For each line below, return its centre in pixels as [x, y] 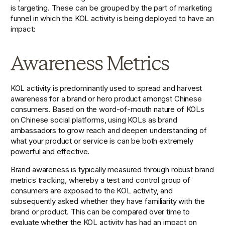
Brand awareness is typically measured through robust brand [112, 169]
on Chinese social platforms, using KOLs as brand [94, 120]
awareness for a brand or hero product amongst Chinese [106, 98]
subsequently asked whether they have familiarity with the [108, 201]
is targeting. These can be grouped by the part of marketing [111, 8]
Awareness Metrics [90, 63]
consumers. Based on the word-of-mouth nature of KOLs [107, 109]
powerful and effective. [50, 151]
